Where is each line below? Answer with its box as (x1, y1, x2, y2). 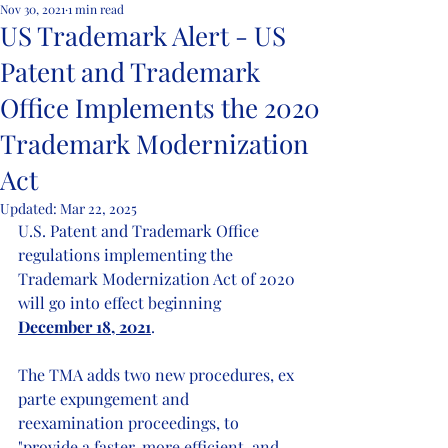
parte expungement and (18, 388, 193, 409)
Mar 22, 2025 (60, 199, 137, 218)
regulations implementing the (18, 244, 237, 265)
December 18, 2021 (18, 316, 151, 337)
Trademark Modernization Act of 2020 (18, 268, 299, 289)
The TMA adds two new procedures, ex (18, 364, 298, 385)
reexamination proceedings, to (18, 412, 243, 433)
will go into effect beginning (18, 292, 225, 313)
